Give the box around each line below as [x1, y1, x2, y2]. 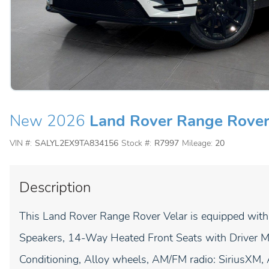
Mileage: [181, 138, 213, 149]
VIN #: [10, 138, 32, 149]
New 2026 [10, 110, 85, 131]
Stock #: [121, 138, 151, 149]
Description [19, 178, 91, 197]
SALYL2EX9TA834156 [34, 138, 118, 149]
